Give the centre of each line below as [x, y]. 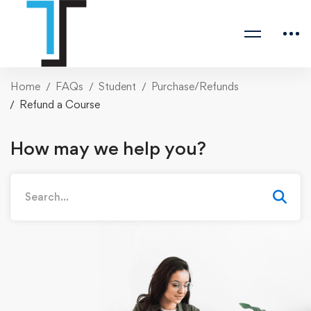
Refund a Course [60, 104]
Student [117, 86]
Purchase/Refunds [195, 86]
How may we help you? [108, 148]
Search [26, 181]
